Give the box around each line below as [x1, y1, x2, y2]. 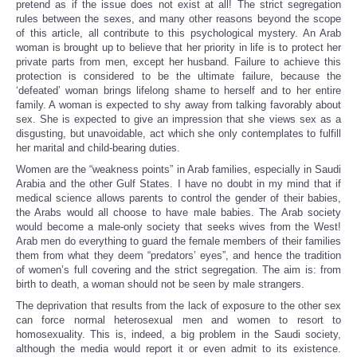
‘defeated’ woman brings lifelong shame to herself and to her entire [16, 84, 341, 97]
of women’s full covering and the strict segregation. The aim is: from [16, 264, 341, 277]
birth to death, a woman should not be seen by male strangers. [16, 278, 304, 291]
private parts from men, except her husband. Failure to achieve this [16, 56, 341, 69]
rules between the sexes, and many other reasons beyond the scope [16, 13, 341, 25]
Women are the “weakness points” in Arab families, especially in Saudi [16, 163, 341, 176]
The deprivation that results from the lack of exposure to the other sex [16, 300, 341, 312]
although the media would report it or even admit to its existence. [16, 343, 341, 355]
